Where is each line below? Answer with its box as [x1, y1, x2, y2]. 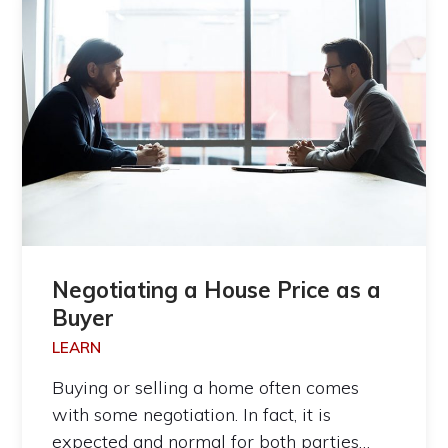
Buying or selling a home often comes [52, 375, 360, 399]
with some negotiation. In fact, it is [52, 402, 332, 426]
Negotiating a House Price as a [52, 275, 382, 304]
